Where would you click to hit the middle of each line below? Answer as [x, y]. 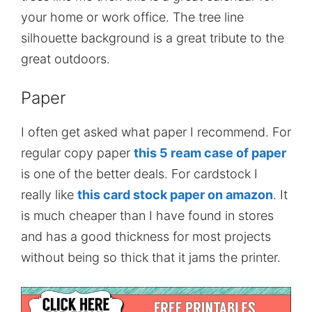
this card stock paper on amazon [175, 194]
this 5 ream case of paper [210, 153]
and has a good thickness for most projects [146, 236]
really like [49, 194]
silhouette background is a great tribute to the [153, 38]
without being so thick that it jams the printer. [151, 257]
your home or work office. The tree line [134, 17]
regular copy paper [77, 153]
